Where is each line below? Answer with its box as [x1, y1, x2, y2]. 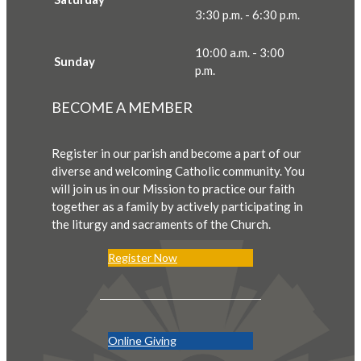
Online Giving [108, 334, 176, 348]
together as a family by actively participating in [52, 199, 303, 214]
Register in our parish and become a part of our [52, 146, 301, 161]
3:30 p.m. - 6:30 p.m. [195, 7, 300, 23]
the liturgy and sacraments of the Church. [52, 217, 271, 232]
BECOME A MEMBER [52, 98, 193, 117]
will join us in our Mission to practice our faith [52, 181, 295, 197]
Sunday [54, 54, 95, 69]
